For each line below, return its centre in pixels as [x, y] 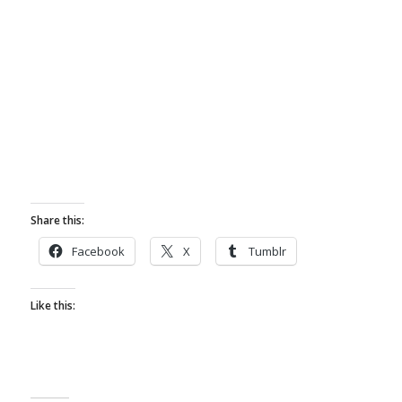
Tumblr [267, 252]
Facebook [98, 252]
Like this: [52, 306]
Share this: [57, 221]
